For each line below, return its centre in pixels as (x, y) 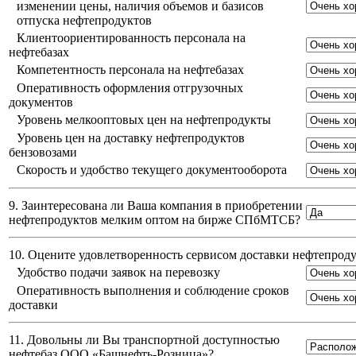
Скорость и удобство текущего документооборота (152, 170)
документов (41, 103)
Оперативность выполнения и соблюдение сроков (153, 291)
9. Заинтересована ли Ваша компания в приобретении (156, 206)
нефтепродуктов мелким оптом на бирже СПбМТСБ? (155, 220)
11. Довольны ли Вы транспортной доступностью (144, 340)
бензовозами (43, 153)
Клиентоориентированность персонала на (131, 38)
